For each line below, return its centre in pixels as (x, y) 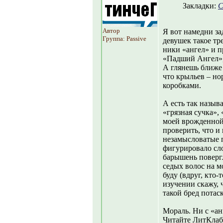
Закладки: (200, 6)
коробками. (182, 85)
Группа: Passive (124, 39)
